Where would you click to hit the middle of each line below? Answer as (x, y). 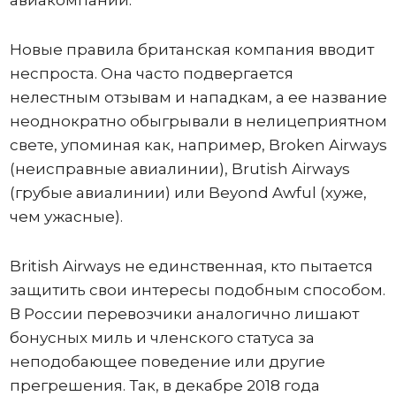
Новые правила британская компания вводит (191, 49)
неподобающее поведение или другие (167, 362)
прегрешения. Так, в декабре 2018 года (164, 385)
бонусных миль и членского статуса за (162, 338)
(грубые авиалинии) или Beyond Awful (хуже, (188, 193)
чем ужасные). (66, 217)
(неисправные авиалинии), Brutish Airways (179, 169)
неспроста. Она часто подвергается (151, 73)
